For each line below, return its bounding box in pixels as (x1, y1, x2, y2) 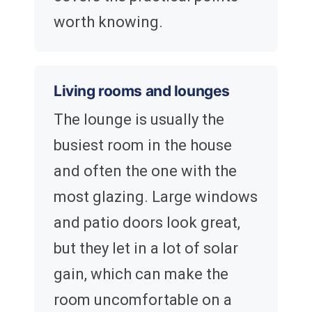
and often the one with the (54, 162, 237, 180)
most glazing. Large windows (54, 188, 258, 206)
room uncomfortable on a (54, 291, 232, 309)
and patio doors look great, (54, 214, 240, 232)
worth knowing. (54, 13, 163, 31)
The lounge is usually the (54, 111, 224, 129)
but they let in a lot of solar (54, 240, 238, 258)
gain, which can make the (54, 265, 228, 283)
